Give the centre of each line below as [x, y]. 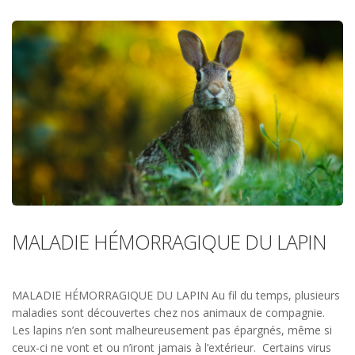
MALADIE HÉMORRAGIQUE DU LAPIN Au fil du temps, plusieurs [176, 296]
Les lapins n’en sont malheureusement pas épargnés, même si [172, 330]
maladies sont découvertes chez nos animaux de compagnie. [168, 313]
